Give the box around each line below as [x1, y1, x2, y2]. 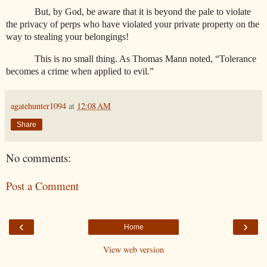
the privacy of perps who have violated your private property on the [6, 19, 259, 30]
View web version [103, 243, 164, 255]
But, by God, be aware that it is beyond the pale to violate [35, 7, 251, 17]
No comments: [6, 150, 71, 165]
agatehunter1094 [11, 100, 66, 111]
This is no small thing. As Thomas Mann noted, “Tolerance [35, 53, 256, 64]
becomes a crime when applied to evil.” [6, 66, 154, 76]
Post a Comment [6, 178, 79, 193]
